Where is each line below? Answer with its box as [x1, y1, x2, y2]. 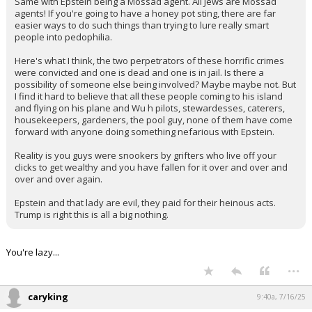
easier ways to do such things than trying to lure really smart [15, 42, 269, 55]
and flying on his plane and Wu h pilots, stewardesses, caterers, [15, 125, 285, 138]
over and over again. [15, 196, 102, 209]
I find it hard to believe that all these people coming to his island [15, 114, 283, 126]
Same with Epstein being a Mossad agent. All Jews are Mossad [15, 19, 276, 31]
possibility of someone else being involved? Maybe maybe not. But [15, 102, 296, 114]
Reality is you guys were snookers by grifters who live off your [15, 173, 276, 185]
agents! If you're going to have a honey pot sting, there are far [15, 31, 276, 43]
